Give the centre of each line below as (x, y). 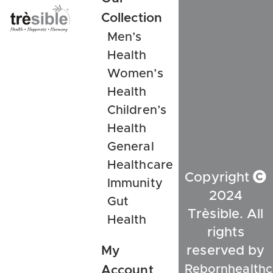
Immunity (135, 183)
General (130, 147)
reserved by (226, 251)
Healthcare (140, 165)
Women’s (135, 73)
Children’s (136, 110)
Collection (131, 18)
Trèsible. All (226, 215)
